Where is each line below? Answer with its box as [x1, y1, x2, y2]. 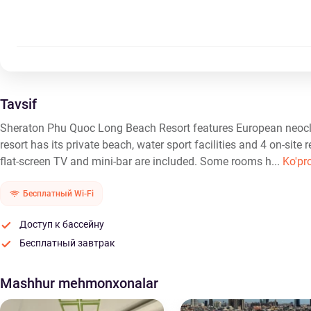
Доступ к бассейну [19, 219, 104, 230]
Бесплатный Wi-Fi [23, 189, 94, 199]
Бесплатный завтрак [19, 237, 115, 249]
